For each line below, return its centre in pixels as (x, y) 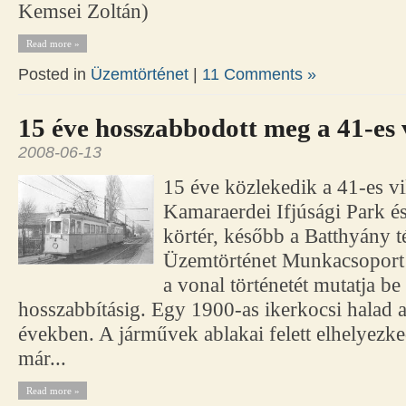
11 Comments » (259, 75)
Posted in (54, 75)
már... (42, 359)
